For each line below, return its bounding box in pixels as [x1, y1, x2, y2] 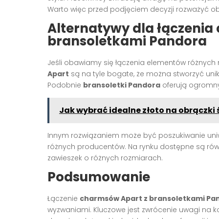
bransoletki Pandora [83, 80, 160, 90]
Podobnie [47, 80, 83, 90]
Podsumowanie [47, 168, 150, 186]
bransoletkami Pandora [47, 32, 207, 50]
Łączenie [47, 193, 80, 203]
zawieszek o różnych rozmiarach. [47, 153, 163, 163]
